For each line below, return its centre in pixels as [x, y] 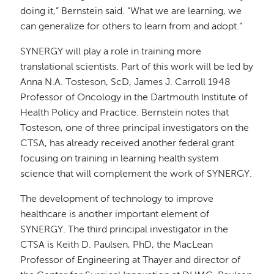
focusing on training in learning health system [120, 159]
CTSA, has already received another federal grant [128, 143]
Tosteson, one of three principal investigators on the [135, 128]
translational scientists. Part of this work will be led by [137, 67]
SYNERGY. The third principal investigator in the [124, 230]
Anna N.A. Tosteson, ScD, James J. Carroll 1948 [126, 82]
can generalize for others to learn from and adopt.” [131, 27]
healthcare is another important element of [115, 214]
